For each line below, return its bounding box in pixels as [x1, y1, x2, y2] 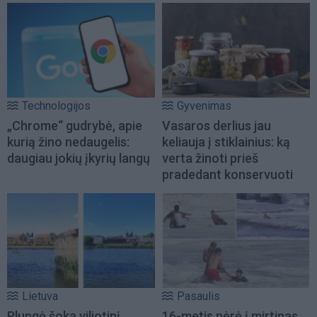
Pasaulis [177, 289, 220, 304]
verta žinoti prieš [162, 150, 258, 166]
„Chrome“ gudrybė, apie [7, 117, 142, 133]
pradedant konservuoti [162, 166, 293, 182]
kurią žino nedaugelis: [7, 134, 129, 149]
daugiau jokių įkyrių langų [7, 150, 150, 166]
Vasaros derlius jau [162, 117, 271, 133]
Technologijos [22, 98, 91, 113]
